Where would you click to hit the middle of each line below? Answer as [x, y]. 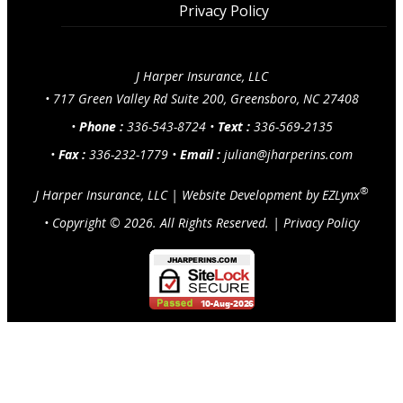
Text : [233, 126]
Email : [200, 154]
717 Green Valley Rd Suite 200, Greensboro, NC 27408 [206, 98]
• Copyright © [84, 222]
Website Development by [251, 194]
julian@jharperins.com [288, 154]
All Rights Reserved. [213, 222]
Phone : [101, 126]
